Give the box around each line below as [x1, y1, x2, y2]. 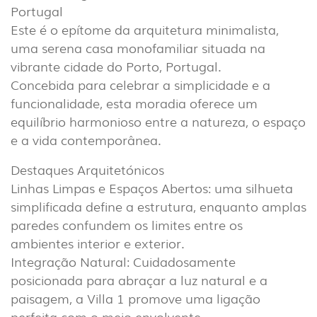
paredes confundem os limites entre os [11, 215, 243, 234]
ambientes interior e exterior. [11, 234, 185, 253]
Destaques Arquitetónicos [11, 160, 164, 179]
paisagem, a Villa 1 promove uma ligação [11, 289, 260, 308]
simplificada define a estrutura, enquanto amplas [11, 197, 306, 216]
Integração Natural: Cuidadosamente [11, 252, 236, 271]
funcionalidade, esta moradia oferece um [11, 93, 258, 113]
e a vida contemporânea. [11, 130, 161, 149]
